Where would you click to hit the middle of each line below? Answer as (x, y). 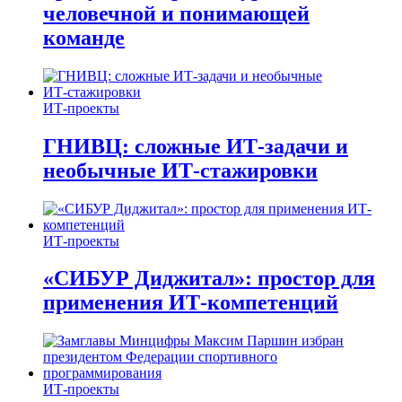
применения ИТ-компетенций (191, 303)
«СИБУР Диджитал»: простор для (209, 279)
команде (84, 37)
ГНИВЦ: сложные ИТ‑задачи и (196, 146)
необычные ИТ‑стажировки (180, 170)
